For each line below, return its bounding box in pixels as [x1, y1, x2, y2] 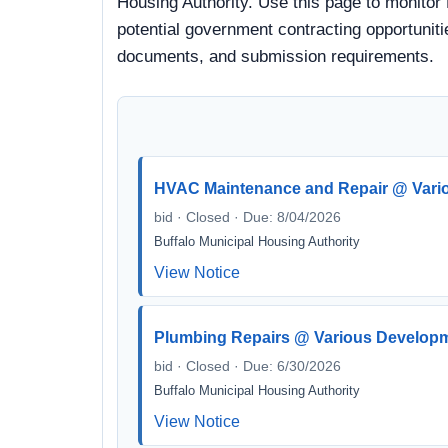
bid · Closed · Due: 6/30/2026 [154, 358, 341, 374]
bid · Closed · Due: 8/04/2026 [154, 209, 341, 225]
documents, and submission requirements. [117, 47, 434, 66]
